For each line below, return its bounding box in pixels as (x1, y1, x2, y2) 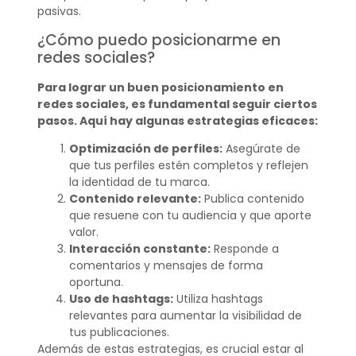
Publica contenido (200, 190, 304, 207)
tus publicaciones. (68, 323, 169, 340)
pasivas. (37, 3, 81, 20)
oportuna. (68, 273, 123, 290)
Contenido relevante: (68, 190, 201, 207)
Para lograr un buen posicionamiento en (37, 79, 284, 95)
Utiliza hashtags (172, 290, 263, 307)
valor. (68, 223, 99, 240)
